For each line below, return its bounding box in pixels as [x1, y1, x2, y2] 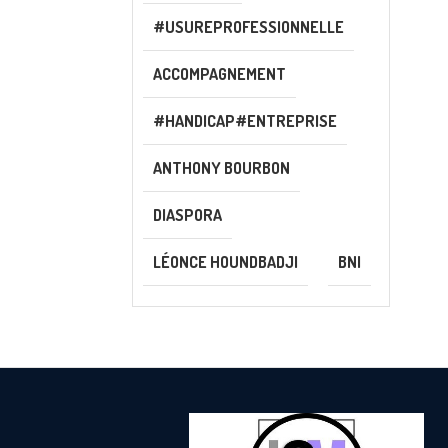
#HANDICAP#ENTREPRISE [153, 111, 337, 132]
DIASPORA [153, 205, 222, 226]
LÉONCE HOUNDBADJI [153, 252, 298, 273]
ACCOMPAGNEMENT [153, 64, 286, 85]
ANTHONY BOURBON [153, 158, 290, 179]
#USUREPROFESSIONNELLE [153, 17, 344, 38]
